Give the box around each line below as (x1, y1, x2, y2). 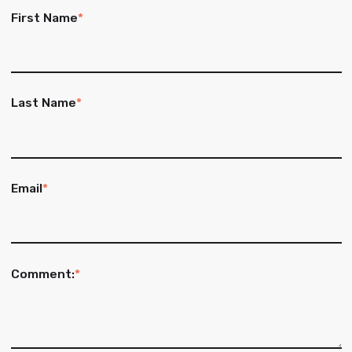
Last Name (10, 95, 76, 111)
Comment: (10, 266, 75, 281)
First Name (10, 9, 78, 25)
